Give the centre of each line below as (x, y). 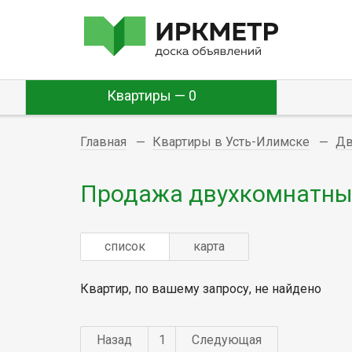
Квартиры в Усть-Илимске (231, 142)
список (125, 246)
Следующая (227, 339)
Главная (103, 142)
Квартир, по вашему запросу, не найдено (201, 288)
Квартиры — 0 (151, 95)
